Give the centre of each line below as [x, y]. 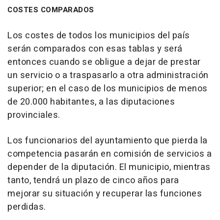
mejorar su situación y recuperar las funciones [105, 194]
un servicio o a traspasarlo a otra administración [108, 75]
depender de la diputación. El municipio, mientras [109, 167]
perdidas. [27, 207]
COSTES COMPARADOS [51, 10]
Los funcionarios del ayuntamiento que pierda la [108, 141]
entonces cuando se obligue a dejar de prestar [104, 62]
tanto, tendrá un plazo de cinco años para [93, 180]
